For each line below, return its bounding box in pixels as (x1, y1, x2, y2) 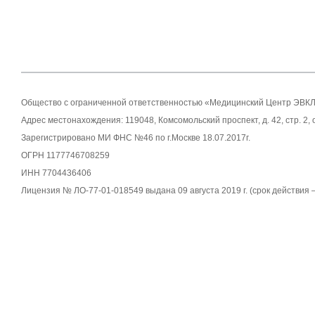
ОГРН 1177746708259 (21, 150, 110, 160)
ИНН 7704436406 (21, 168, 91, 178)
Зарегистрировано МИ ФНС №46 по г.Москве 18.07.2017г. (21, 133, 250, 143)
